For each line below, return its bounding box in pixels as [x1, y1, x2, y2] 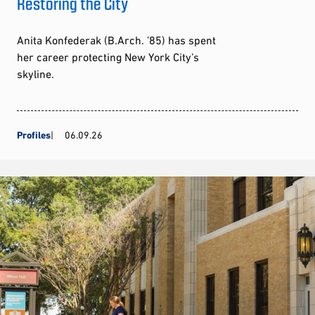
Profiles [17, 129, 51, 141]
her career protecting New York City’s [17, 50, 199, 63]
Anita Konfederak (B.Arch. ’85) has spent [17, 33, 216, 46]
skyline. [17, 67, 54, 80]
